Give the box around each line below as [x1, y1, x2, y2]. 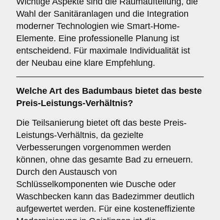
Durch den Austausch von [16, 167, 117, 177]
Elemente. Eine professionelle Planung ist [16, 33, 179, 43]
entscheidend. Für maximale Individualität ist [16, 46, 190, 55]
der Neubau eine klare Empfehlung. [16, 58, 155, 68]
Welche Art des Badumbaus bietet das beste [16, 86, 202, 96]
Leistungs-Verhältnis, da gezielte [16, 130, 143, 140]
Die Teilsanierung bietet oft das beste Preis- [16, 118, 187, 128]
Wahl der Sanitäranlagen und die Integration [16, 9, 189, 19]
